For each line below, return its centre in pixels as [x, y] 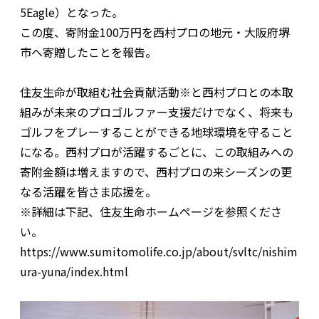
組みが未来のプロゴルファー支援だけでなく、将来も [157, 111]
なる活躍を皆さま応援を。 [88, 191]
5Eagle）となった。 [72, 12]
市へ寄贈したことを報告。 [88, 52]
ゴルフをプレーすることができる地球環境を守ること [157, 131]
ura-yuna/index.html [74, 271]
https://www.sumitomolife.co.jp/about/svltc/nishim [159, 251]
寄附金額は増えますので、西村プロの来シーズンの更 [156, 171]
